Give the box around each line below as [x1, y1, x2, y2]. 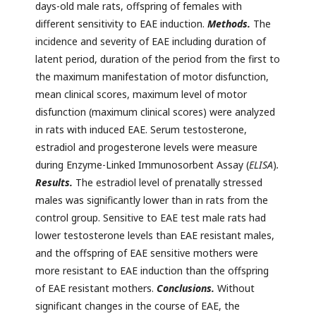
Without [217, 281, 255, 296]
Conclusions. [157, 281, 217, 296]
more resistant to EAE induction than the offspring [35, 264, 269, 278]
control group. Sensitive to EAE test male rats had [35, 211, 266, 225]
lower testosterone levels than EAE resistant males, [35, 229, 274, 243]
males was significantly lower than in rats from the [35, 193, 268, 207]
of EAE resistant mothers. [35, 281, 157, 296]
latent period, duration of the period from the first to [35, 52, 280, 66]
